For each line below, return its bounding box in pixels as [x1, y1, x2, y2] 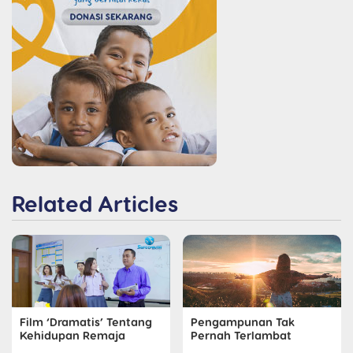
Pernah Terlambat [191, 328, 292, 343]
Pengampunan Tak [191, 314, 295, 329]
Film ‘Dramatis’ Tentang [20, 314, 152, 329]
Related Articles [12, 189, 178, 216]
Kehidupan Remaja [20, 328, 125, 343]
